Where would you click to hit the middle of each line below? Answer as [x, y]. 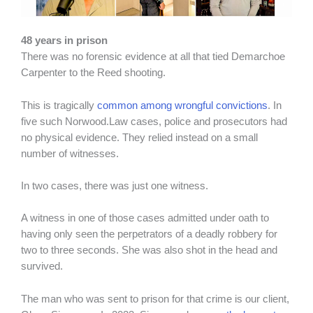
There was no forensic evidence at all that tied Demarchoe [153, 57]
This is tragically [59, 105]
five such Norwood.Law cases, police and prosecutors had [154, 121]
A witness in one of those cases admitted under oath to [145, 218]
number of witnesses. [70, 153]
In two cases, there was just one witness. [115, 185]
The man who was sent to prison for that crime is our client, [155, 299]
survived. [43, 267]
